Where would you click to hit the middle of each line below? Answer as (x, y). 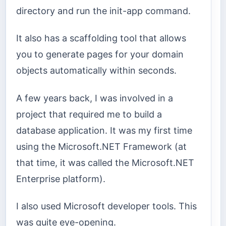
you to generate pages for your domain (100, 54)
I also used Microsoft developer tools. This (106, 206)
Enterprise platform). (61, 179)
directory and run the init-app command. (103, 11)
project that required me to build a (89, 114)
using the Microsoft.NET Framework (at (101, 146)
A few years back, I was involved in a (95, 98)
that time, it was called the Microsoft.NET (105, 162)
